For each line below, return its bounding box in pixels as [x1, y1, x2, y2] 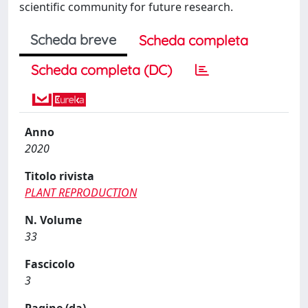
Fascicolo [25, 256, 75, 272]
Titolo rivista [25, 168, 94, 184]
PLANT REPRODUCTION [25, 185, 137, 200]
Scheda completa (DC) [31, 61, 172, 78]
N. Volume [25, 212, 82, 228]
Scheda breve [30, 31, 116, 48]
